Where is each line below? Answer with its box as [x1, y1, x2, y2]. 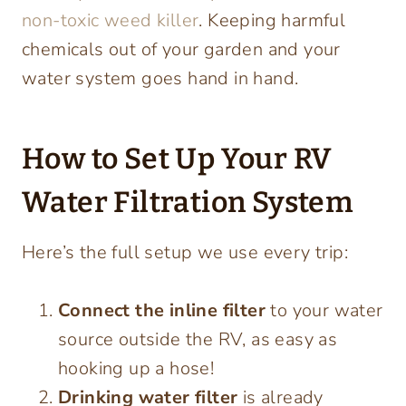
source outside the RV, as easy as [58, 327, 338, 353]
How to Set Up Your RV [22, 141, 333, 177]
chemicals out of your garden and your [22, 37, 341, 63]
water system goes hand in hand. [22, 66, 299, 92]
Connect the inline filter [58, 298, 266, 324]
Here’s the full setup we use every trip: [22, 240, 348, 266]
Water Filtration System [22, 185, 354, 220]
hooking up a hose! [58, 356, 215, 382]
